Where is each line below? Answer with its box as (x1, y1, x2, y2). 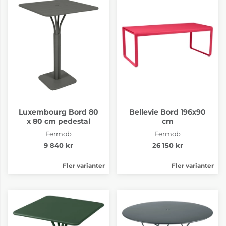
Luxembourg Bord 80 (19, 107, 98, 117)
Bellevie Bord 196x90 (129, 107, 206, 117)
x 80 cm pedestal (27, 116, 90, 126)
